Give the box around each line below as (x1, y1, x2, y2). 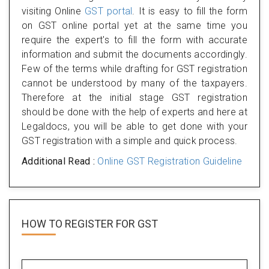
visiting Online (22, 5, 85, 17)
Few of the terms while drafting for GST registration (22, 62, 247, 74)
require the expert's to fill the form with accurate (22, 34, 247, 46)
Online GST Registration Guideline (97, 155, 243, 167)
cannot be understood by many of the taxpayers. (22, 77, 247, 89)
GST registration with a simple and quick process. (22, 134, 238, 147)
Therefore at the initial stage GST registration (22, 91, 247, 103)
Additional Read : (22, 155, 98, 167)
